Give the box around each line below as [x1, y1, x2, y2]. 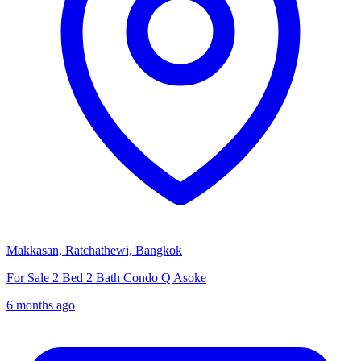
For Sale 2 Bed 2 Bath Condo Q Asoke [6, 271, 206, 285]
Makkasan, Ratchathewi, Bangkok [6, 243, 182, 258]
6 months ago [6, 298, 75, 313]
